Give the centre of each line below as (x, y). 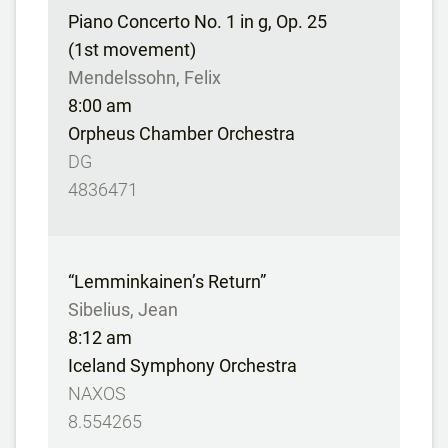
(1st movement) (132, 49)
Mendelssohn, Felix (144, 77)
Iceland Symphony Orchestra (182, 365)
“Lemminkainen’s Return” (167, 281)
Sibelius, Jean (123, 309)
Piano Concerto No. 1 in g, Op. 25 (197, 21)
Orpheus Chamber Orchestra (181, 133)
